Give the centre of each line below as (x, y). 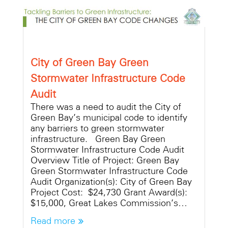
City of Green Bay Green (90, 62)
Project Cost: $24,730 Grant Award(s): (109, 192)
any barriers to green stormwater (97, 128)
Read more (53, 221)
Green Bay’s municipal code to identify (109, 117)
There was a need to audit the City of (106, 107)
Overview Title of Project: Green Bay (105, 160)
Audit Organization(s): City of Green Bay (111, 181)
